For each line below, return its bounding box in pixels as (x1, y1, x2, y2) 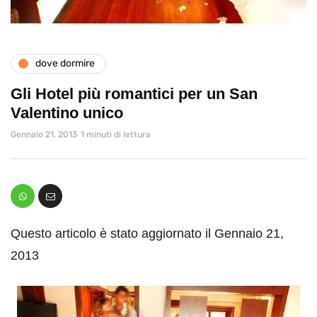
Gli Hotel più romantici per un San (11, 84, 258, 103)
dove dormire (35, 57, 95, 70)
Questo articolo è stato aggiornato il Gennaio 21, (11, 226, 284, 241)
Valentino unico (11, 103, 123, 122)
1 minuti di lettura (81, 129, 151, 139)
